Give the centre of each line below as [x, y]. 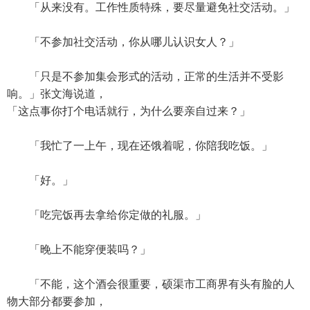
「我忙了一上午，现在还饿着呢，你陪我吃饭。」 [140, 146]
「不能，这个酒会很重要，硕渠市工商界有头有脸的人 [151, 284]
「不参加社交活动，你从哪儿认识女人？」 [123, 42]
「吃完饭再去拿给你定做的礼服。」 [107, 215]
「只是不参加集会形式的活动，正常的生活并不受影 [145, 76]
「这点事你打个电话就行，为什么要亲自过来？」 [129, 111]
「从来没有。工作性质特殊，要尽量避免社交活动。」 [151, 7]
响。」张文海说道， [57, 94]
